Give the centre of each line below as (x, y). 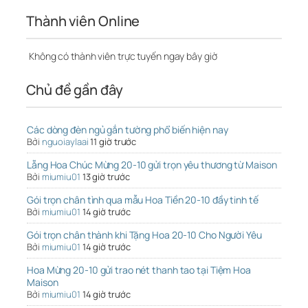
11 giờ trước (113, 142)
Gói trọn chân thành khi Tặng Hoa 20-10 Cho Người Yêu (144, 235)
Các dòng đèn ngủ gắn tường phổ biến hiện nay (128, 130)
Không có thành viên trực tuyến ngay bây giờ (122, 56)
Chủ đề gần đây (75, 90)
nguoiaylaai (65, 142)
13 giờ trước (106, 177)
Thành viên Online (83, 21)
